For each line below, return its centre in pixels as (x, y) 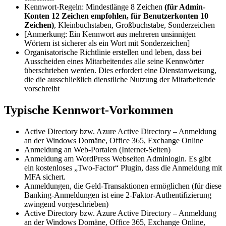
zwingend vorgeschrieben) (66, 204)
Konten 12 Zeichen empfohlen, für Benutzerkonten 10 (116, 16)
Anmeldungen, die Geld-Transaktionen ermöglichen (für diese (123, 186)
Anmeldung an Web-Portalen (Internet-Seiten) (97, 150)
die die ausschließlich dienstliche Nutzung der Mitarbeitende (120, 80)
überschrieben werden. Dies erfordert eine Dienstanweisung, (120, 71)
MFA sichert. (45, 177)
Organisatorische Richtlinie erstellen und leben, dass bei (113, 52)
